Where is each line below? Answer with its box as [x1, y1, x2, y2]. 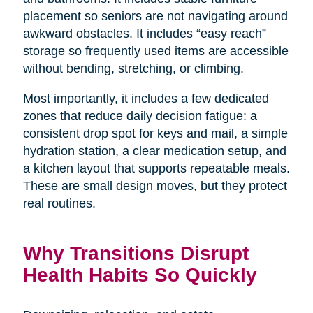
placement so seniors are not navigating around [22, 8, 288, 23]
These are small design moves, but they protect [22, 178, 287, 193]
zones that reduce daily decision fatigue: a [22, 108, 257, 123]
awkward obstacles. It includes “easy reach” [22, 26, 266, 41]
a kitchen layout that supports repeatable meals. [22, 161, 290, 175]
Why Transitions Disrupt [22, 241, 249, 264]
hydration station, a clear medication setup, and [22, 143, 286, 158]
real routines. [22, 196, 96, 210]
